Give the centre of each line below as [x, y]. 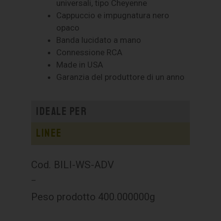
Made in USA [80, 64]
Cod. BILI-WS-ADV [73, 165]
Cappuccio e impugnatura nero [113, 15]
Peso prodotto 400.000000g [93, 197]
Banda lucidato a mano [99, 40]
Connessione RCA [90, 52]
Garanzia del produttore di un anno [121, 77]
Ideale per [62, 112]
